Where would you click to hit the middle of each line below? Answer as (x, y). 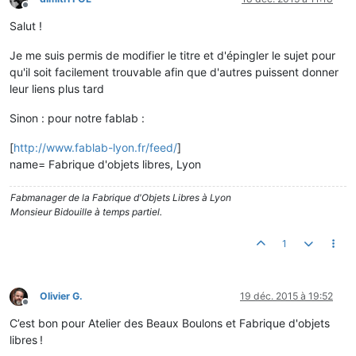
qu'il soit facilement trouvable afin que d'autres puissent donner (174, 72)
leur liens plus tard (57, 89)
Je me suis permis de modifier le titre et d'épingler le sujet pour (172, 56)
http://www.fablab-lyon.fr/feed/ (95, 148)
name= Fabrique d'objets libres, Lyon (105, 164)
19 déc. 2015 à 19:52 (286, 296)
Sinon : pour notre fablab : (77, 118)
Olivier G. (61, 296)
